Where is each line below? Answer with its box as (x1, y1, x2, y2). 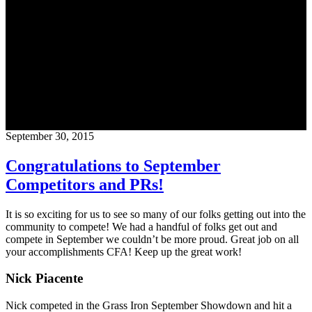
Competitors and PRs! (6, 175, 164, 194)
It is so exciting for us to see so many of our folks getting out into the (6, 208, 306, 220)
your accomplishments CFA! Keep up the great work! (6, 245, 242, 258)
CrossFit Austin (6, 117, 74, 130)
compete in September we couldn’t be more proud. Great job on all (6, 233, 299, 245)
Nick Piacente (6, 271, 83, 286)
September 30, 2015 (6, 130, 94, 142)
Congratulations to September (6, 156, 221, 175)
